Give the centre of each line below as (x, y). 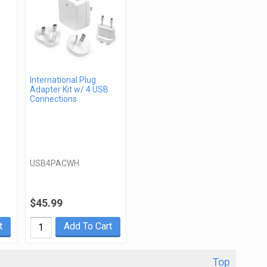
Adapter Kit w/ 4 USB (69, 89)
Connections (53, 99)
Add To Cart (88, 226)
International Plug (63, 80)
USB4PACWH (54, 163)
